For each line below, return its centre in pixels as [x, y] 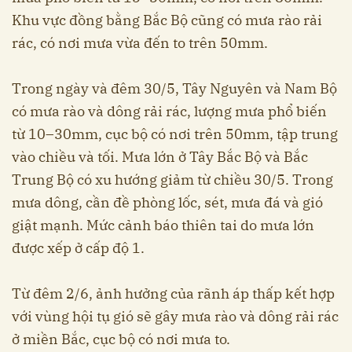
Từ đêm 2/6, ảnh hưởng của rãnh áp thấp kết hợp [173, 294]
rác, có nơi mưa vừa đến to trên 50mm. [140, 43]
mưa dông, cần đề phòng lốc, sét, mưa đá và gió [167, 203]
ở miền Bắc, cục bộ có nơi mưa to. [121, 339]
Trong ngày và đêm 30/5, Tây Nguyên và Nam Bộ [174, 89]
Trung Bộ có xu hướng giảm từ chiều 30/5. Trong [172, 180]
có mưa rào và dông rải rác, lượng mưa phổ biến [169, 112]
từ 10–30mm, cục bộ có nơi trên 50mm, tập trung [175, 134]
